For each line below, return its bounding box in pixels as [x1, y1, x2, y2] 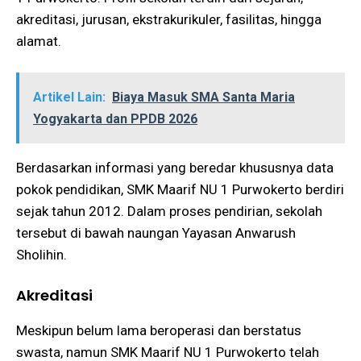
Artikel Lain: [33, 89, 106, 106]
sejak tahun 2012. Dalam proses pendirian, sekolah [16, 203, 322, 220]
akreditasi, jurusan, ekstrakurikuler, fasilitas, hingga [16, 10, 322, 27]
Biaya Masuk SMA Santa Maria [112, 89, 295, 106]
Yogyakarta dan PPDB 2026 [33, 111, 197, 127]
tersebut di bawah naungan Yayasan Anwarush [16, 225, 296, 242]
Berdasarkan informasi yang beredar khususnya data [16, 160, 334, 176]
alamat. [16, 32, 61, 49]
